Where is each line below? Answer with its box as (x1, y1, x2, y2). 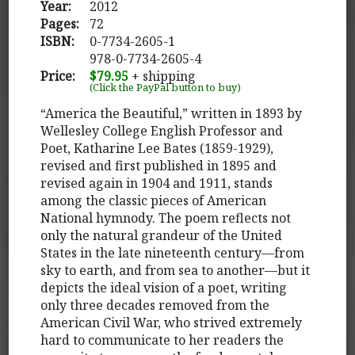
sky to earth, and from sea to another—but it (40, 261, 311, 279)
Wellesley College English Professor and (40, 121, 284, 139)
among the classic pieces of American (40, 191, 267, 209)
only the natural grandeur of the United (40, 226, 283, 244)
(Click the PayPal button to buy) (90, 79, 242, 94)
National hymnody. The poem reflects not (40, 208, 292, 227)
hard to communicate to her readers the (40, 330, 284, 349)
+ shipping (128, 67, 197, 85)
